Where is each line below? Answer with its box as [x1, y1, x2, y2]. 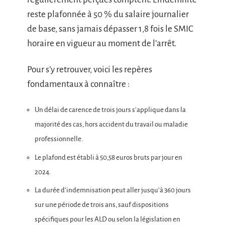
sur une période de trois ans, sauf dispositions [35, 201, 169, 208]
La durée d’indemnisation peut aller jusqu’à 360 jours [35, 186, 191, 194]
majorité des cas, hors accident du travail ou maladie [35, 121, 188, 128]
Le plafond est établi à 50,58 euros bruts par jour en [35, 153, 182, 161]
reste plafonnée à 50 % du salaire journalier [27, 10, 189, 19]
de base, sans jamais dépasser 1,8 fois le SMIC [27, 24, 193, 34]
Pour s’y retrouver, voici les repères [27, 64, 152, 74]
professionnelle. [35, 135, 83, 143]
